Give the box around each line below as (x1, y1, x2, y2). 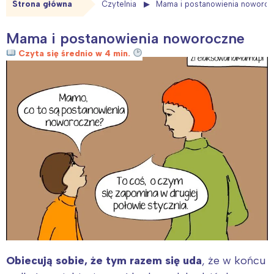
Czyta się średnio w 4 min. (15, 48, 133, 59)
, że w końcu (202, 253, 265, 267)
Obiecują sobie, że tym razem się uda (6, 253, 202, 267)
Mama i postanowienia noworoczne (6, 29, 245, 47)
